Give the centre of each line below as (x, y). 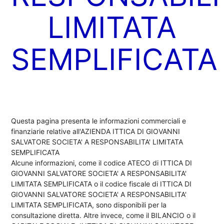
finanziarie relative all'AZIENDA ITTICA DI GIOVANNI (96, 131)
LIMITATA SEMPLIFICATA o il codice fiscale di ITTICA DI (101, 183)
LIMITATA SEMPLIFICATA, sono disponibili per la (89, 204)
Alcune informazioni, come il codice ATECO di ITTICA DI (102, 162)
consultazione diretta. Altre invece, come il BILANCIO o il (103, 215)
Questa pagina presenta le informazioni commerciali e (99, 120)
